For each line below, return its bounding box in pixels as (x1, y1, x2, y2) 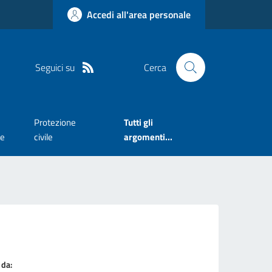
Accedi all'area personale (87, 7, 191, 22)
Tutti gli (124, 115, 154, 130)
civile (33, 130, 53, 144)
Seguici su (35, 59, 75, 75)
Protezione (33, 115, 76, 130)
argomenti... (124, 130, 173, 144)
